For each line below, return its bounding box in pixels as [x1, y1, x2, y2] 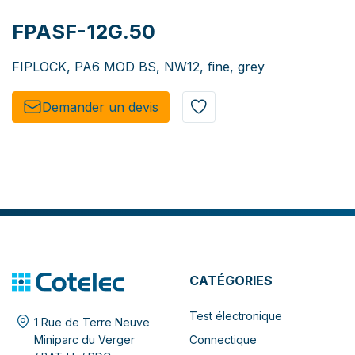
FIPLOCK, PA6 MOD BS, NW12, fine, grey [12, 58, 265, 74]
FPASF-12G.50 [12, 19, 155, 44]
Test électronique [189, 308, 282, 323]
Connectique [189, 332, 257, 346]
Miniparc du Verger [34, 332, 135, 346]
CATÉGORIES [189, 272, 273, 288]
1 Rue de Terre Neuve [34, 315, 150, 329]
